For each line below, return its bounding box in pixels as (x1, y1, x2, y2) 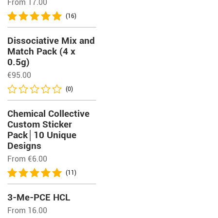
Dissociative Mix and (7, 35, 95, 46)
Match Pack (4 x (7, 46, 75, 57)
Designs (7, 140, 41, 151)
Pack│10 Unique (7, 129, 76, 141)
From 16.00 (7, 206, 47, 215)
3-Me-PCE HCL (7, 192, 71, 203)
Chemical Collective (7, 108, 90, 119)
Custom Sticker (7, 119, 72, 130)
